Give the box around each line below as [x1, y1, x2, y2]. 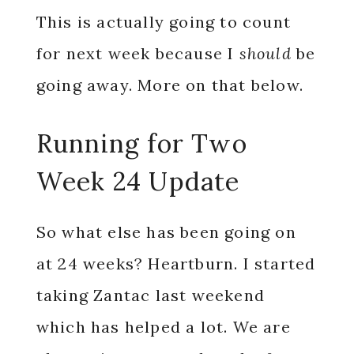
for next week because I [36, 43, 239, 63]
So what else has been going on [36, 222, 296, 242]
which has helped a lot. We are [36, 317, 291, 337]
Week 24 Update [36, 165, 240, 198]
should [239, 43, 292, 63]
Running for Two [36, 127, 247, 160]
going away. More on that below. [36, 75, 303, 95]
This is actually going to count [36, 12, 291, 32]
